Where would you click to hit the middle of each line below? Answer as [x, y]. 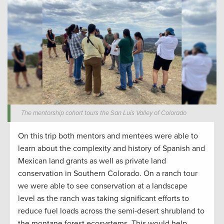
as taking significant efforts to [138, 198]
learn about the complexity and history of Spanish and [111, 148]
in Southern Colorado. [104, 173]
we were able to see [54, 186]
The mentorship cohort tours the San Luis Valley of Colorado [104, 113]
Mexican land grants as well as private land [92, 161]
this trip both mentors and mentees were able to [113, 136]
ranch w [74, 198]
